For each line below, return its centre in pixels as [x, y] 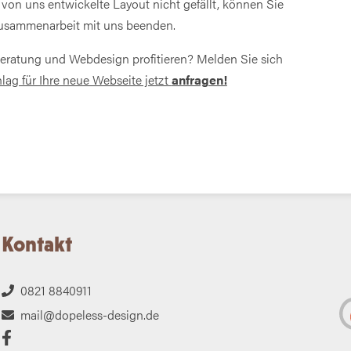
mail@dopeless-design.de [89, 315]
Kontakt [37, 244]
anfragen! [199, 79]
